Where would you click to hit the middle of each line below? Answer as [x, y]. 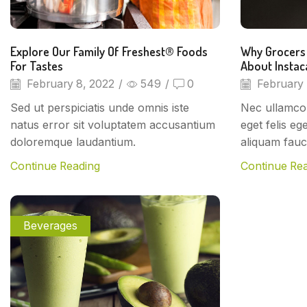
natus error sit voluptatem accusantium [113, 124]
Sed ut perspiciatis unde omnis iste [100, 107]
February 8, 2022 [69, 84]
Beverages [51, 225]
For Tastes [37, 66]
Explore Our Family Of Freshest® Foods [109, 51]
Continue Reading [55, 166]
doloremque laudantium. [73, 142]
